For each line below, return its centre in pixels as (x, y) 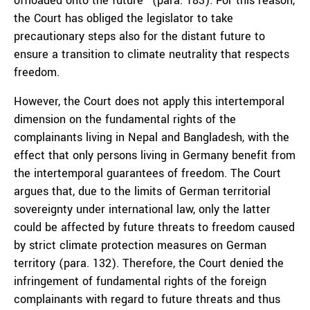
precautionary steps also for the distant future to (139, 36)
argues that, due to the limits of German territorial (142, 191)
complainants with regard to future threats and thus (147, 299)
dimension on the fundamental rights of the (125, 119)
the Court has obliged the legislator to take (124, 18)
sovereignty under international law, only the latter (142, 209)
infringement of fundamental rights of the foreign (140, 281)
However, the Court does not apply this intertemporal (149, 101)
